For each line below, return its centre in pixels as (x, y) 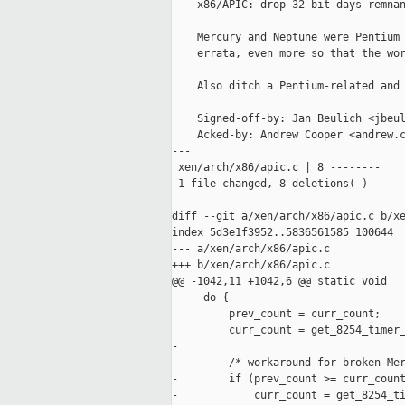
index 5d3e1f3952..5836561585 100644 (283, 233)
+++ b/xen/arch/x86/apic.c (251, 265)
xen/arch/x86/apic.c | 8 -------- (276, 168)
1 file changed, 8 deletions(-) (270, 184)
